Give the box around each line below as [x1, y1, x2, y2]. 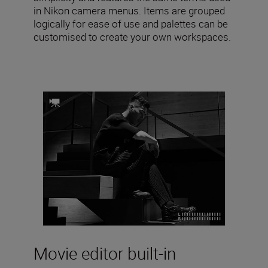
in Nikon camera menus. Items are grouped [33, 4, 225, 18]
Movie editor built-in [33, 242, 176, 265]
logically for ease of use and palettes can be [33, 17, 228, 31]
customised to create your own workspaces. [33, 30, 231, 44]
